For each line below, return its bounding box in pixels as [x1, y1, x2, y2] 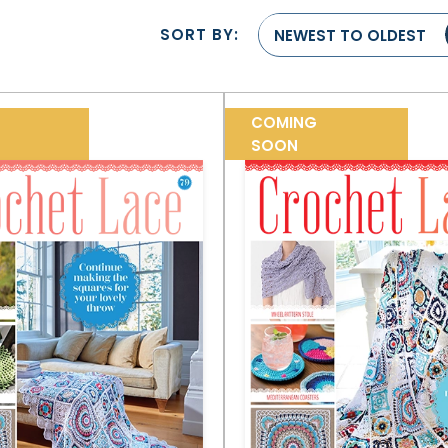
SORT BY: [160, 24, 239, 46]
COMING [251, 111, 317, 133]
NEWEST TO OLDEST [274, 24, 426, 46]
